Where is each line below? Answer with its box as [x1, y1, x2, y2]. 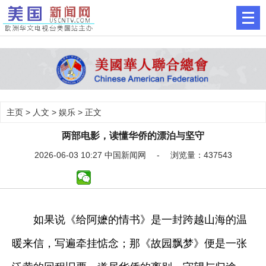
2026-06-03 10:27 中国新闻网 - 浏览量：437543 [34, 150, 232, 160]
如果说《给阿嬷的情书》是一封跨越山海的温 [12, 213, 247, 226]
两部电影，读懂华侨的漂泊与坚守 [62, 130, 204, 141]
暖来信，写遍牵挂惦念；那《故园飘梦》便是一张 [12, 237, 247, 249]
